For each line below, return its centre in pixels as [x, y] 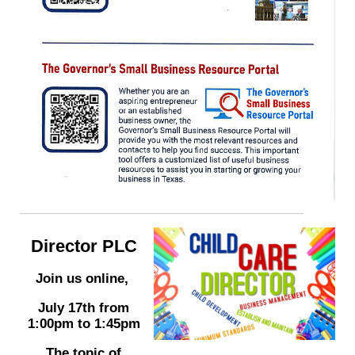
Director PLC [84, 246]
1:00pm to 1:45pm [84, 323]
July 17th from [84, 307]
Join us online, [84, 278]
